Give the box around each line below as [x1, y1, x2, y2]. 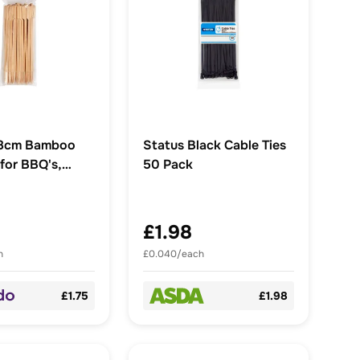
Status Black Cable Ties [143, 137, 286, 154]
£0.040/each [143, 247, 204, 261]
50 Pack [143, 156, 193, 174]
